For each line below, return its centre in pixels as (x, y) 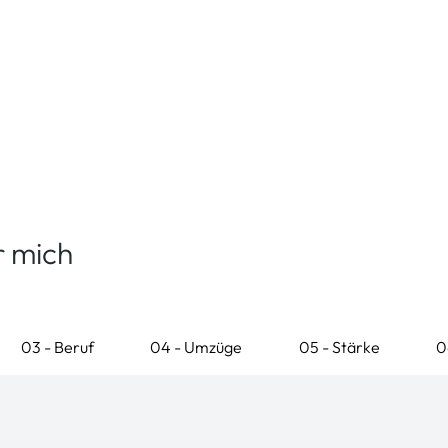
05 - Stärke (339, 346)
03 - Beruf (58, 346)
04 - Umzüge (196, 346)
